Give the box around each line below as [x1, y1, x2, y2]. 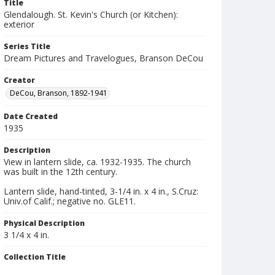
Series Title [4, 41, 50, 52]
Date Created [4, 111, 58, 122]
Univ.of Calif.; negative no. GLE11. [4, 195, 136, 207]
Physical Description [4, 218, 85, 228]
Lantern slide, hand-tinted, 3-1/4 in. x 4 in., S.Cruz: [4, 185, 198, 197]
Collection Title [4, 252, 66, 262]
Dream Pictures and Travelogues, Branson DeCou [4, 52, 203, 64]
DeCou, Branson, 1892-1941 [10, 88, 107, 98]
